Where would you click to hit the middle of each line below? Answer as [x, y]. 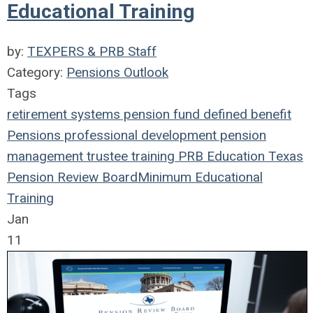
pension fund [160, 114]
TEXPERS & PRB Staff [92, 51]
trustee [105, 156]
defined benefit [246, 114]
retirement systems [64, 114]
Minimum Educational [200, 177]
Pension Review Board [72, 177]
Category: [37, 72]
